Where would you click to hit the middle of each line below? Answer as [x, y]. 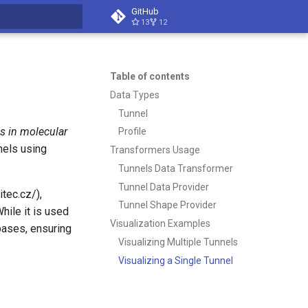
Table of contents [150, 76]
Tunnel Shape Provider [167, 205]
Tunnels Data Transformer [176, 168]
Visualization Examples [160, 223]
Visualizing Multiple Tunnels [178, 242]
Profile [132, 132]
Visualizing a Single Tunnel [176, 260]
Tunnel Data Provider [164, 187]
